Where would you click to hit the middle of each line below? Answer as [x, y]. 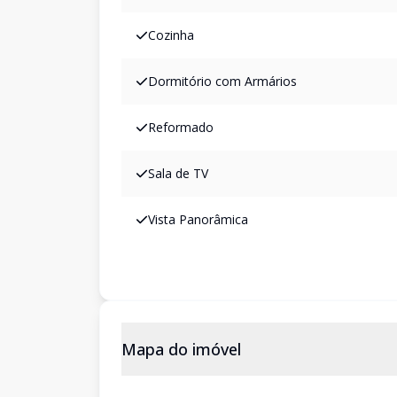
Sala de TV [178, 173]
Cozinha [171, 35]
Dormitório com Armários [222, 81]
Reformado [181, 127]
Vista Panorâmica [198, 219]
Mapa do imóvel [181, 349]
